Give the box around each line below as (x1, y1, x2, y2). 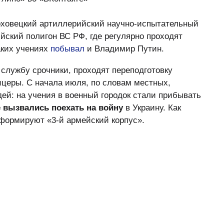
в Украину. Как (123, 103, 181, 112)
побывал (50, 44, 84, 53)
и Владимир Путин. (84, 44, 164, 53)
